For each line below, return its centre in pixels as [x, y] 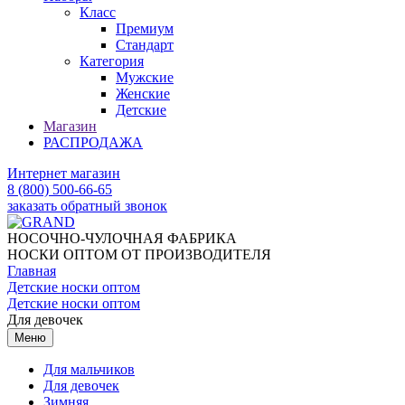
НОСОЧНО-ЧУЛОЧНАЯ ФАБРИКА [122, 238]
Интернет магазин [64, 173]
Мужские [145, 77]
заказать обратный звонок [87, 205]
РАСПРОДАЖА [93, 142]
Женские [143, 93]
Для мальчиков [89, 369]
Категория [112, 61]
